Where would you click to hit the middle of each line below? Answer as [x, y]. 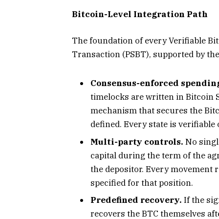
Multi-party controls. [137, 142]
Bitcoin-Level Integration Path [140, 14]
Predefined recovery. [136, 200]
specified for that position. [142, 183]
